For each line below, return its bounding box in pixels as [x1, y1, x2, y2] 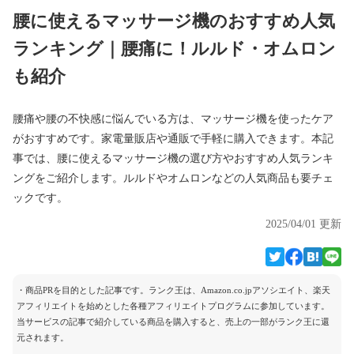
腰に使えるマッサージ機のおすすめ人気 [13, 11, 335, 31]
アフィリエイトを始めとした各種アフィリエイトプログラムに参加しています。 [17, 301, 330, 311]
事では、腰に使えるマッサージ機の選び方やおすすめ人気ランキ [13, 153, 333, 164]
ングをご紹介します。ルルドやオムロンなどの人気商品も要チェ [13, 172, 333, 184]
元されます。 [17, 333, 69, 342]
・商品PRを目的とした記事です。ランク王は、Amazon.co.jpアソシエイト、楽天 [17, 285, 330, 295]
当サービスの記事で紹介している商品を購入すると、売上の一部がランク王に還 [17, 317, 330, 326]
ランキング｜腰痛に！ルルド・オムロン [13, 39, 336, 58]
